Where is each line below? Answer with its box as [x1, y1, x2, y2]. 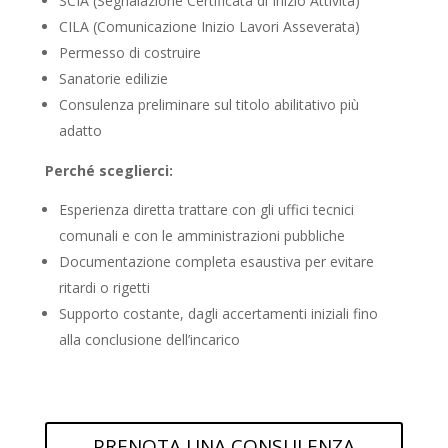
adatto [58, 120, 102, 140]
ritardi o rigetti [58, 277, 150, 297]
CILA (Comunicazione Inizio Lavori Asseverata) [58, 16, 360, 36]
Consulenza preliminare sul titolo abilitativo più [58, 94, 359, 114]
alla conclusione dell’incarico [58, 329, 240, 349]
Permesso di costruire [58, 42, 201, 62]
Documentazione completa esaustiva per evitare [58, 251, 374, 271]
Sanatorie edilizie [58, 68, 168, 88]
